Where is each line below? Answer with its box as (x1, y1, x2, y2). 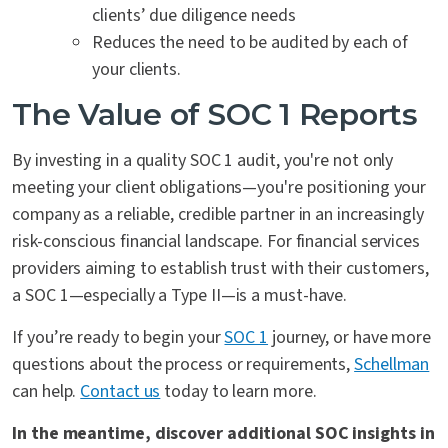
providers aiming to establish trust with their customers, (12, 256, 430, 282)
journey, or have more (268, 325, 432, 351)
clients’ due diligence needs (92, 3, 296, 29)
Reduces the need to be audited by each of (92, 30, 408, 56)
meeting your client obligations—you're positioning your (12, 175, 427, 201)
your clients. (92, 57, 182, 83)
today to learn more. (160, 379, 321, 405)
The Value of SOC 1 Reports (12, 96, 418, 134)
